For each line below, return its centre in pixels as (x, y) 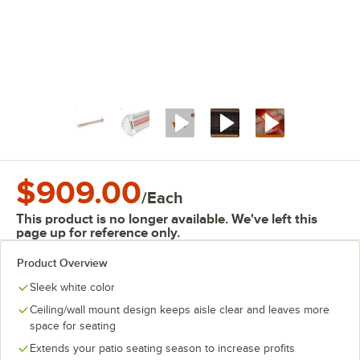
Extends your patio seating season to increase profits (162, 348)
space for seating (73, 326)
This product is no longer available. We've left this (167, 219)
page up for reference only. (98, 233)
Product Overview (62, 263)
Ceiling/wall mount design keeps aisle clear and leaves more (180, 310)
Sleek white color (72, 287)
